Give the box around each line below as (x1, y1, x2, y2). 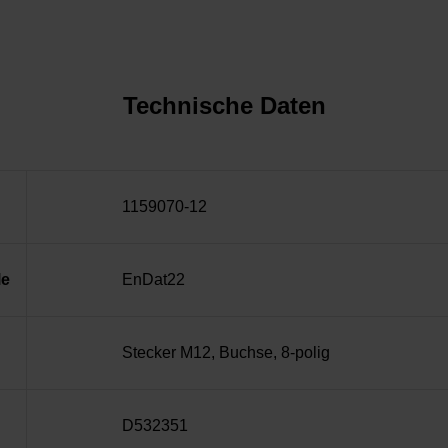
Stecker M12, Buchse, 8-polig (122, 343, 331, 361)
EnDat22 (122, 270, 186, 288)
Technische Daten (122, 91, 326, 119)
